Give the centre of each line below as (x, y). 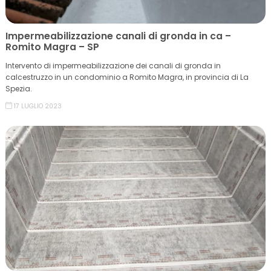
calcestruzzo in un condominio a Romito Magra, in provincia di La (127, 77)
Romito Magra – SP (52, 47)
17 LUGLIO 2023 (38, 106)
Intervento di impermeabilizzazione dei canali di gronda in (113, 66)
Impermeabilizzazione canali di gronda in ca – (118, 36)
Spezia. (19, 89)
